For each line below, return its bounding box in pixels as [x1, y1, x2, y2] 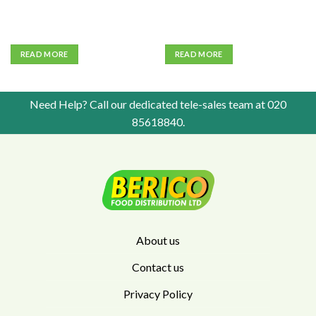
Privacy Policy [123, 286, 193, 300]
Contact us [132, 260, 184, 274]
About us [136, 233, 180, 247]
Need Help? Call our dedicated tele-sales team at [30, 97, 267, 111]
